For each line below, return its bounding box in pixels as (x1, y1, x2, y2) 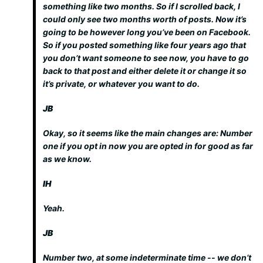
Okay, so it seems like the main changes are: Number (43, 128, 252, 138)
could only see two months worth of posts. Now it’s (43, 14, 247, 24)
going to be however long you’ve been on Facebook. (43, 27, 251, 37)
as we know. (43, 154, 92, 164)
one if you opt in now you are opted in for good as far (43, 141, 253, 151)
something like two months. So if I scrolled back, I (43, 1, 240, 11)
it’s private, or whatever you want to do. (43, 79, 200, 89)
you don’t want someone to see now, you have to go (43, 53, 249, 63)
